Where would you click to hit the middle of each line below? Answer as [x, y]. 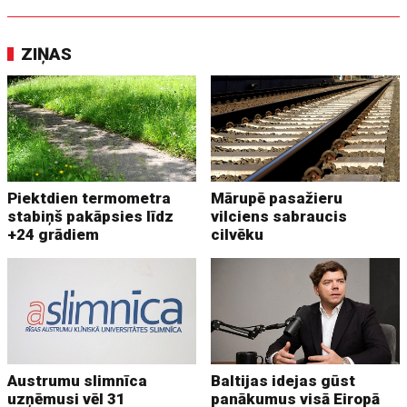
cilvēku [238, 235]
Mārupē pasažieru [277, 199]
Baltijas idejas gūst [283, 381]
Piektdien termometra [89, 199]
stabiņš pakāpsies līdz [91, 217]
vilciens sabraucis [279, 217]
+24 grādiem [54, 235]
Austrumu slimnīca [78, 381]
